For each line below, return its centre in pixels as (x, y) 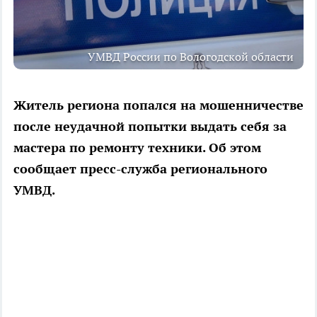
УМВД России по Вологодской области (191, 56)
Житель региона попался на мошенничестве (158, 105)
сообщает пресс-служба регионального (140, 168)
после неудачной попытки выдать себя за (150, 126)
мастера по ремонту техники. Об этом (137, 147)
